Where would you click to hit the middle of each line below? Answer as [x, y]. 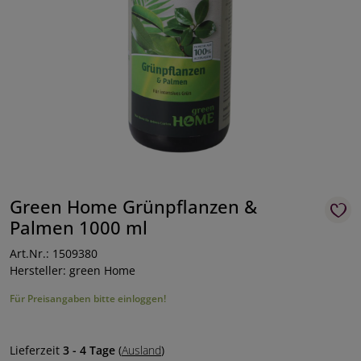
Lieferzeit [36, 350]
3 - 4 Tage [89, 350]
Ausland [141, 350]
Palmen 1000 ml [79, 228]
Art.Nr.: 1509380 [54, 253]
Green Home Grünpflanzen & [133, 207]
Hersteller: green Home [73, 270]
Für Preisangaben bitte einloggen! [88, 299]
